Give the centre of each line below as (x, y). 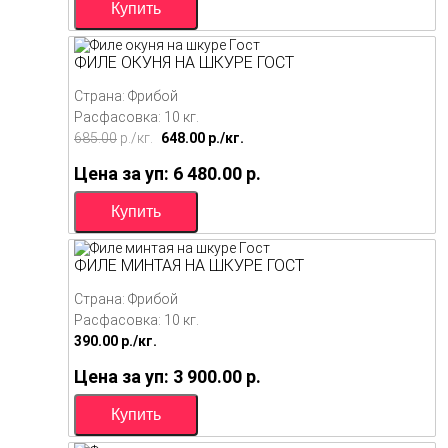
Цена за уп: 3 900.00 (160, 376)
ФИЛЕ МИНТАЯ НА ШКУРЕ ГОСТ (189, 265)
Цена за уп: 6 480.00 (160, 173)
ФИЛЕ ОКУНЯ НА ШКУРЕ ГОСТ (184, 62)
